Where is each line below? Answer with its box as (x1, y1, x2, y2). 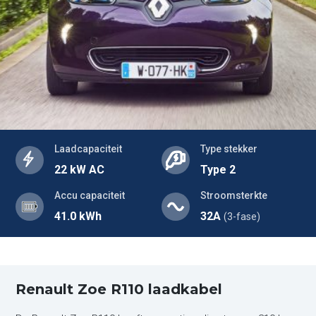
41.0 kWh (54, 209, 102, 223)
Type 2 (200, 163, 236, 176)
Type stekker (200, 143, 257, 154)
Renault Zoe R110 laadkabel (16, 281, 223, 298)
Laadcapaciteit (54, 143, 123, 154)
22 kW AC (54, 163, 105, 176)
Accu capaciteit (54, 190, 126, 201)
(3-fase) (224, 211, 260, 222)
